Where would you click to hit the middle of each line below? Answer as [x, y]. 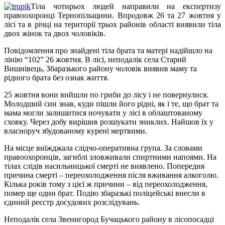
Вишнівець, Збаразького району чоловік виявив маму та [100, 68]
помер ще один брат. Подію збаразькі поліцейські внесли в [105, 193]
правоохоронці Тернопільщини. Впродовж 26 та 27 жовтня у [113, 15]
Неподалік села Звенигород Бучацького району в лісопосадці [109, 219]
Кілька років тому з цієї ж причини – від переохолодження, [106, 184]
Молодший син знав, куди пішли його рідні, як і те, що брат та [111, 103]
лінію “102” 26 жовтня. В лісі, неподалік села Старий [95, 59]
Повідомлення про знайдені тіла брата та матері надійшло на [108, 50]
